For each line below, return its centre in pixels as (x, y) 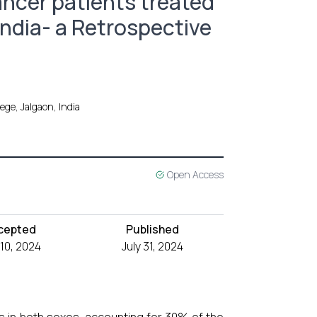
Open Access (195, 174)
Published (152, 229)
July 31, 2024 (152, 246)
